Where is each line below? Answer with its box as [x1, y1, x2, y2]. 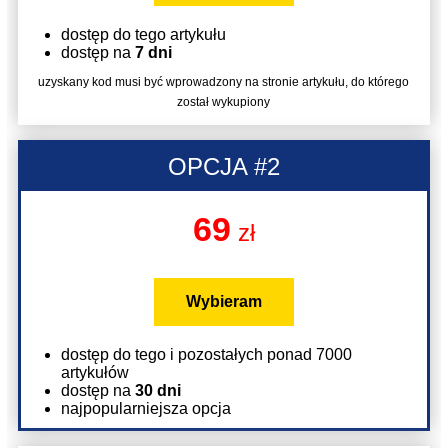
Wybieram [185, 293, 262, 311]
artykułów [60, 364, 129, 382]
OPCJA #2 [167, 153, 280, 181]
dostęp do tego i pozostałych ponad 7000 [60, 346, 352, 364]
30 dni [134, 382, 181, 400]
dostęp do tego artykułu [60, 26, 226, 44]
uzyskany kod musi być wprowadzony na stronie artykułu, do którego [38, 75, 410, 90]
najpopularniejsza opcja [60, 400, 231, 418]
